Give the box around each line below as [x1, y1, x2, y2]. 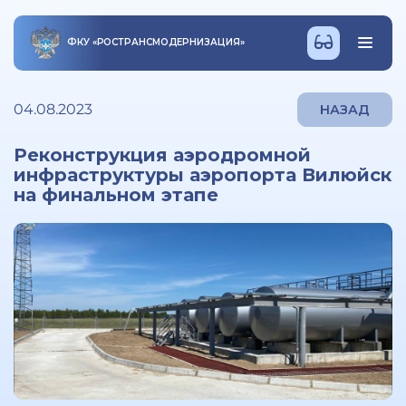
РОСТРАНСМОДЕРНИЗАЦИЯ [96, 36, 240, 48]
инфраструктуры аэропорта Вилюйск [14, 164, 391, 186]
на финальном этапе [14, 184, 218, 206]
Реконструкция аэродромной [14, 144, 311, 166]
